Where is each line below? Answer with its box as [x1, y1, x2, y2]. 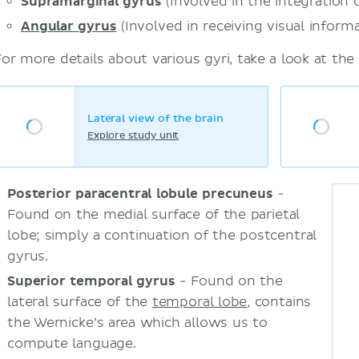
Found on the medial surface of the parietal [7, 207, 301, 224]
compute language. [7, 336, 136, 353]
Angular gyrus [21, 18, 117, 35]
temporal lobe [151, 294, 248, 311]
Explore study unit [87, 131, 179, 141]
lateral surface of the [7, 294, 152, 311]
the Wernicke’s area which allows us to [7, 315, 268, 332]
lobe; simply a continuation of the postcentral [7, 228, 317, 244]
